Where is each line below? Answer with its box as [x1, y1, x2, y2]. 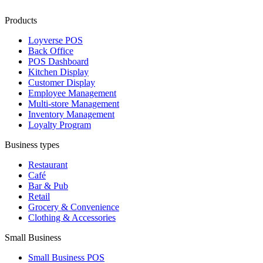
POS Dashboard [28, 56, 89, 67]
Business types [5, 140, 59, 150]
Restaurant [28, 160, 68, 170]
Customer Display [28, 77, 95, 88]
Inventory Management [28, 109, 114, 120]
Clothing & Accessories [28, 213, 116, 223]
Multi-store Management [28, 99, 119, 109]
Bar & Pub [28, 181, 68, 191]
